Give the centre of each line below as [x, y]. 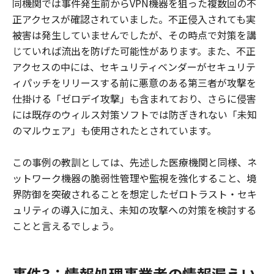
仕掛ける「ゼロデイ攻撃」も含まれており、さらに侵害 [134, 98]
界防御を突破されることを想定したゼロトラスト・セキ [135, 194]
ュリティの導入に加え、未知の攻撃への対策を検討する [134, 210]
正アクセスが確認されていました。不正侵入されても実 [134, 19]
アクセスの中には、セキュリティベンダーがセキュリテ [134, 67]
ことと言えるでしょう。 [66, 226]
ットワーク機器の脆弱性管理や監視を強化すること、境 [134, 178]
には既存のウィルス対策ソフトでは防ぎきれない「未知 [135, 114]
